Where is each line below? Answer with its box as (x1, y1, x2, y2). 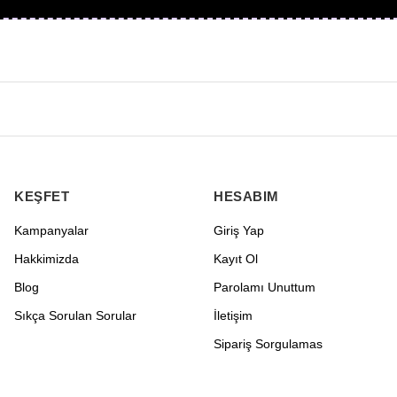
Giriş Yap (214, 223, 264, 237)
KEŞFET (14, 189, 69, 204)
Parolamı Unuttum (214, 280, 315, 294)
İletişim (214, 308, 253, 323)
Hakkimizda (14, 252, 79, 266)
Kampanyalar (14, 223, 89, 237)
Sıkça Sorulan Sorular (14, 308, 136, 323)
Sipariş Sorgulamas (214, 337, 323, 351)
